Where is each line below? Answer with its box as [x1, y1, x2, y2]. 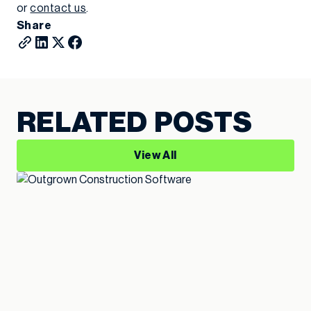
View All [134, 150, 177, 161]
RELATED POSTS [17, 109, 253, 137]
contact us [30, 3, 87, 14]
